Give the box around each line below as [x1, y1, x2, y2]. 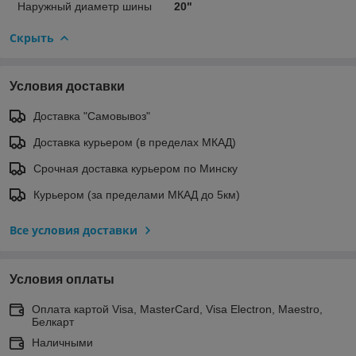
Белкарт [32, 315, 74, 328]
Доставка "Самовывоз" [33, 109, 150, 122]
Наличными [32, 335, 93, 349]
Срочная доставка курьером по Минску [33, 161, 238, 175]
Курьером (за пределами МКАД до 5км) [33, 188, 240, 201]
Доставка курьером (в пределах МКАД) [33, 135, 236, 149]
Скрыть [10, 29, 54, 45]
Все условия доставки [10, 222, 137, 238]
